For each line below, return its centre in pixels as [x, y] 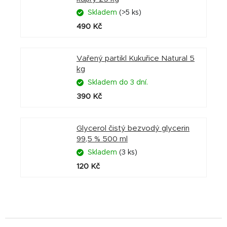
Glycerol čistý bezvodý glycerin [133, 129]
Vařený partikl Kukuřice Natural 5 [136, 59]
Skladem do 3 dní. [118, 83]
